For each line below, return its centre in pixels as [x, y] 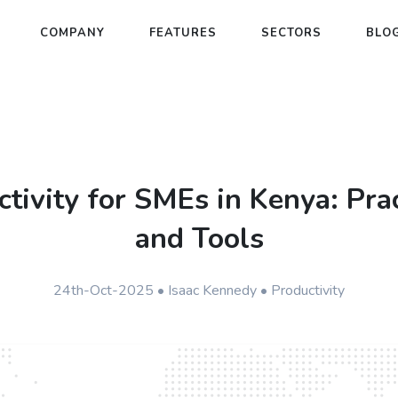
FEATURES [183, 33]
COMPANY [72, 33]
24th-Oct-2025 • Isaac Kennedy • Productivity [199, 291]
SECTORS [291, 33]
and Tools [199, 239]
